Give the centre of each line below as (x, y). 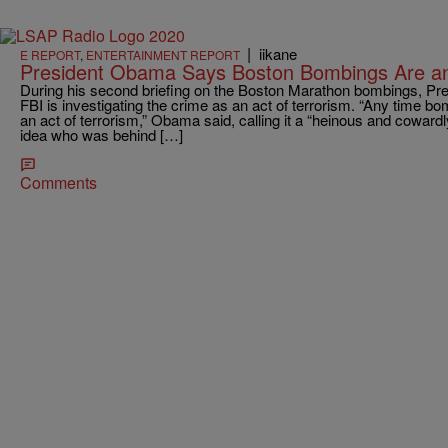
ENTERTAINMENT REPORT (163, 54)
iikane (278, 53)
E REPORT (50, 54)
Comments (58, 182)
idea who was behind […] (101, 134)
